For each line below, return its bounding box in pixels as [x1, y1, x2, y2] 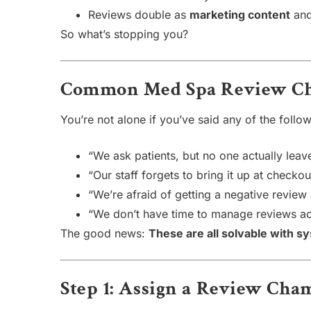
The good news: [60, 226, 149, 240]
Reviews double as [88, 8, 190, 22]
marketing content [190, 8, 290, 22]
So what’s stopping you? [60, 27, 188, 41]
